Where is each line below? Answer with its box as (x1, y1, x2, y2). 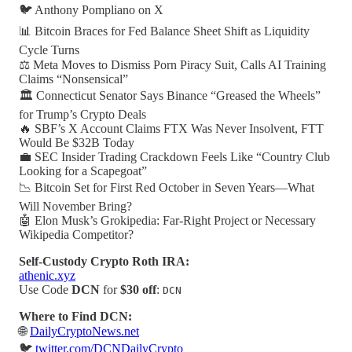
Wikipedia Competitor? (19, 227, 134, 241)
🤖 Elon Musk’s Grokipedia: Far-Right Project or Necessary (19, 213, 316, 227)
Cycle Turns (19, 42, 79, 57)
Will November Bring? (19, 199, 132, 213)
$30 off (120, 282, 156, 296)
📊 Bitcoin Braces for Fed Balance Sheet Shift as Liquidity (19, 24, 310, 38)
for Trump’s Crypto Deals (19, 107, 146, 121)
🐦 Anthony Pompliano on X (19, 2, 163, 16)
